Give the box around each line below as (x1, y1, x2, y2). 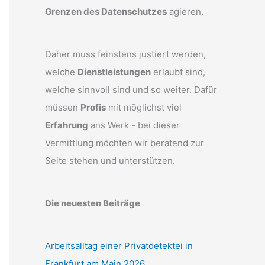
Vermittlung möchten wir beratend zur (45, 137, 204, 148)
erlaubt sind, (151, 66, 205, 77)
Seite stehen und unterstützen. (45, 155, 175, 166)
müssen (45, 102, 80, 113)
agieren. (167, 6, 203, 17)
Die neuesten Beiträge (45, 198, 140, 209)
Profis (80, 102, 106, 113)
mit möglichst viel (106, 102, 182, 113)
